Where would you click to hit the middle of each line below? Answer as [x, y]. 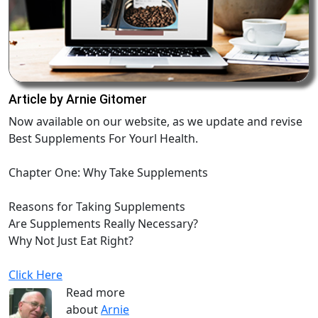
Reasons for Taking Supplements [97, 206]
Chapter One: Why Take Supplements [108, 172]
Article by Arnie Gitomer [78, 99]
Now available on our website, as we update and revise [155, 121]
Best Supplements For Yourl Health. [103, 138]
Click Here [35, 274]
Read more [95, 292]
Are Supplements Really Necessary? [103, 223]
